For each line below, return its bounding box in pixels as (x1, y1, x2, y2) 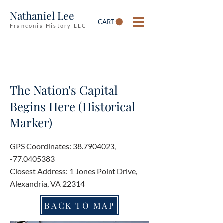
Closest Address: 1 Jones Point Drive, (10, 166, 137, 176)
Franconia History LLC (10, 22, 87, 29)
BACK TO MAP (44, 200, 115, 211)
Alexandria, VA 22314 (10, 179, 85, 188)
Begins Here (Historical (10, 98, 135, 114)
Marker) (10, 114, 52, 130)
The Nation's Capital (10, 82, 118, 98)
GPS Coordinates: (10, 141, 73, 151)
